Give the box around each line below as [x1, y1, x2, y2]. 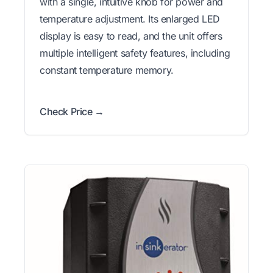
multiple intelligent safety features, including [40, 47, 230, 60]
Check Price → [40, 105, 104, 118]
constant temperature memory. [40, 64, 174, 77]
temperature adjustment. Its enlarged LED [40, 13, 221, 26]
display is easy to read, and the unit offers [40, 30, 222, 43]
